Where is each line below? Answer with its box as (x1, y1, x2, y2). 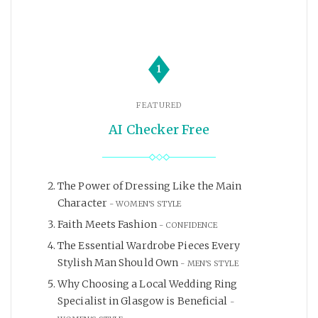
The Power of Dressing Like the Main (57, 180, 242, 193)
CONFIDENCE (165, 220, 218, 231)
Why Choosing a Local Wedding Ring (57, 278, 238, 291)
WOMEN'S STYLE (116, 199, 182, 209)
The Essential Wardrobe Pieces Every (57, 239, 241, 253)
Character (57, 197, 107, 210)
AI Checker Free (109, 121, 209, 138)
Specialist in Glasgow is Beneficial (57, 295, 228, 308)
